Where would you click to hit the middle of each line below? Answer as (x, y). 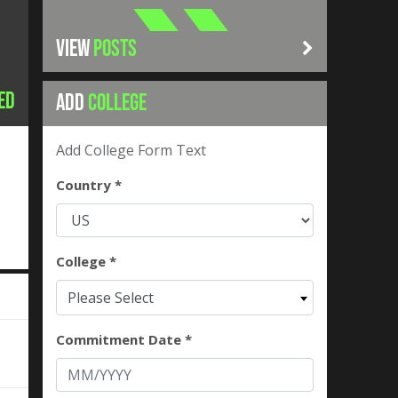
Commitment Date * (124, 339)
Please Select (111, 298)
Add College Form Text (133, 150)
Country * (89, 185)
